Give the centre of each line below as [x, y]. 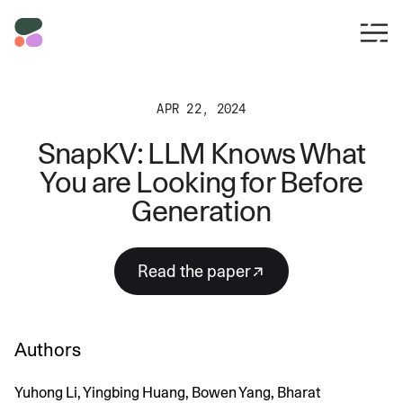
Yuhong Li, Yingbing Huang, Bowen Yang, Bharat [167, 393]
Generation [201, 211]
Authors [48, 350]
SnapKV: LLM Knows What [201, 153]
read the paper [200, 271]
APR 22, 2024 [201, 109]
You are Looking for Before [201, 182]
